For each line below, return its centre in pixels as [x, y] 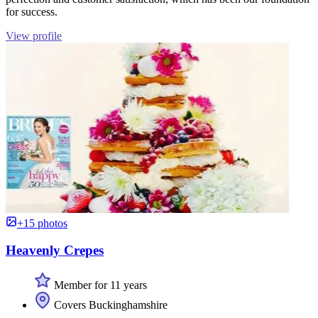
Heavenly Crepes [55, 251]
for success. [32, 11]
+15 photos [42, 223]
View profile [34, 35]
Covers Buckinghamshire [109, 305]
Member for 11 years [99, 285]
